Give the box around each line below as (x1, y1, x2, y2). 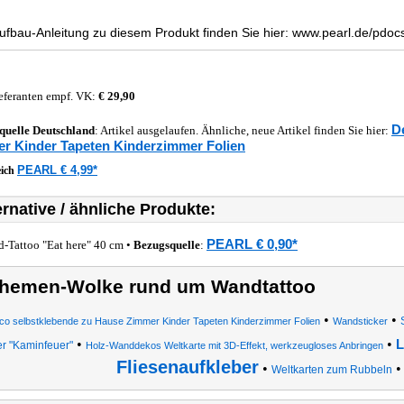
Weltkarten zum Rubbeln (271, 363, 392, 376)
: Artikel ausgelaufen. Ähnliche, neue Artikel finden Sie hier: (95, 124, 391, 137)
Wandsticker (332, 316, 388, 326)
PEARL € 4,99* (17, 163, 97, 177)
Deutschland (32, 124, 95, 137)
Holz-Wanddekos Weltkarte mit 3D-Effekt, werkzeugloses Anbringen (86, 340, 383, 351)
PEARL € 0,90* (207, 236, 298, 252)
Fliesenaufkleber (115, 357, 259, 377)
